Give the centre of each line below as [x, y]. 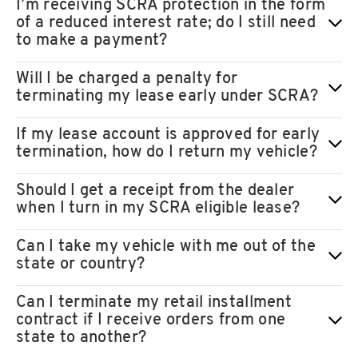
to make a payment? [92, 41]
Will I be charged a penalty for [127, 80]
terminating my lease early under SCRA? [167, 97]
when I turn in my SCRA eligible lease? [158, 209]
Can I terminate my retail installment [154, 303]
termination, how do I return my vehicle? [167, 153]
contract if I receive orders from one [151, 321]
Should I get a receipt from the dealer [155, 191]
